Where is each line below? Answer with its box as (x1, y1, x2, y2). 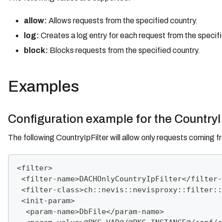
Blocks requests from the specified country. (48, 46, 200, 55)
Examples (8, 77, 79, 95)
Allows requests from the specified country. (47, 16, 198, 25)
